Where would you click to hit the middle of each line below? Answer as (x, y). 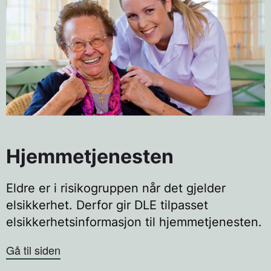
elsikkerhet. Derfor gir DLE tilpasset (107, 205)
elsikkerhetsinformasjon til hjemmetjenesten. (134, 222)
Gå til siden (33, 250)
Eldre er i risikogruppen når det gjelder (116, 188)
